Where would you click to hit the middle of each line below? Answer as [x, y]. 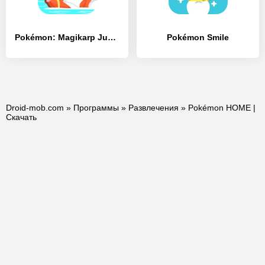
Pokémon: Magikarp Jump [112, 37]
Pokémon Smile [198, 37]
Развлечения [153, 108]
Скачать [21, 117]
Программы [96, 108]
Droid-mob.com [35, 108]
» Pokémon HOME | [217, 108]
